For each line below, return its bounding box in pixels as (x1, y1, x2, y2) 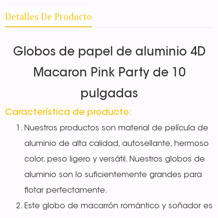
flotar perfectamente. (24, 187, 108, 195)
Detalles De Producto (5, 11, 92, 23)
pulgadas (80, 89, 138, 101)
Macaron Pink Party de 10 (33, 68, 185, 80)
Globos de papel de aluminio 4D (13, 47, 205, 59)
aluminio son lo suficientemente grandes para (24, 171, 202, 180)
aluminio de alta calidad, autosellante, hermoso (24, 140, 209, 148)
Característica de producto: (5, 109, 132, 118)
